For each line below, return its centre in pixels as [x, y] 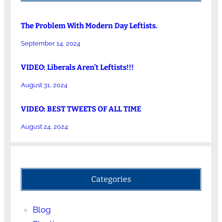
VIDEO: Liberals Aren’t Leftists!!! [77, 67]
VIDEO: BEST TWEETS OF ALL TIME [81, 109]
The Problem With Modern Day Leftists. [89, 26]
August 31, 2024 [44, 85]
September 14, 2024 [50, 43]
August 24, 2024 [44, 127]
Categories [111, 179]
